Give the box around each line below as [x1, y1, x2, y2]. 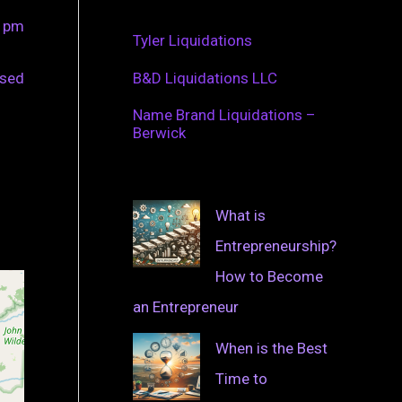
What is [215, 205, 266, 224]
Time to [215, 369, 267, 388]
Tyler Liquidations [133, 31, 252, 50]
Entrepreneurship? [215, 236, 336, 255]
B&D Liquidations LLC [133, 68, 277, 87]
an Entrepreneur [133, 297, 239, 316]
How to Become [215, 267, 323, 285]
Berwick [133, 123, 186, 142]
